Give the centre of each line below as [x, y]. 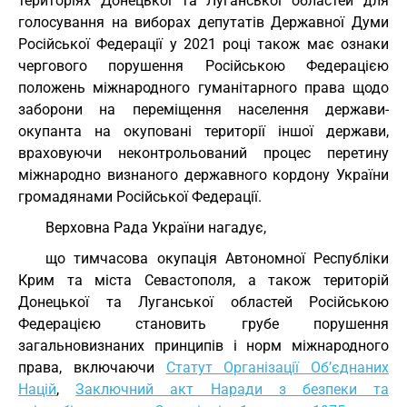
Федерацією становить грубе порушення [203, 324]
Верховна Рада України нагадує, [156, 228]
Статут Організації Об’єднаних [277, 367]
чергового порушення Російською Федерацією [203, 66]
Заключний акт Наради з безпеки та [233, 389]
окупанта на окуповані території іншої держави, [203, 131]
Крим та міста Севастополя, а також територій [203, 280]
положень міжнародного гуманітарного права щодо [203, 88]
